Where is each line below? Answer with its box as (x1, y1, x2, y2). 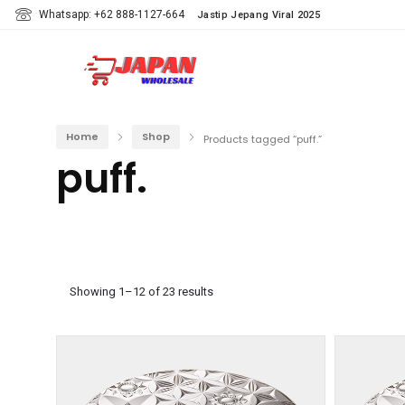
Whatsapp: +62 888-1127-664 (39, 8, 184, 21)
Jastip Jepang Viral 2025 (197, 9, 320, 21)
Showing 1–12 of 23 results (70, 285, 213, 298)
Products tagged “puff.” (203, 131, 322, 146)
